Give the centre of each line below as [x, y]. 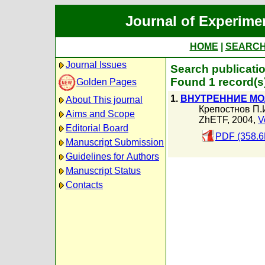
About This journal [104, 100]
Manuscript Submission [115, 142]
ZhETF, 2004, [228, 120]
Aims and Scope [100, 114]
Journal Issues [96, 65]
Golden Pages [106, 82]
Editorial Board [97, 128]
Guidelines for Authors [112, 156]
